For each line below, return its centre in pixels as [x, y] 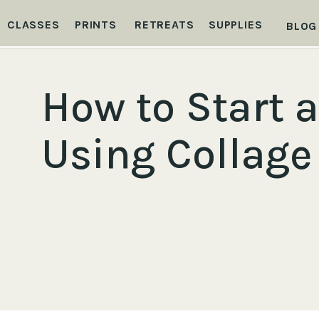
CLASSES [33, 25]
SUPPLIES [236, 25]
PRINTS [96, 25]
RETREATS [164, 25]
